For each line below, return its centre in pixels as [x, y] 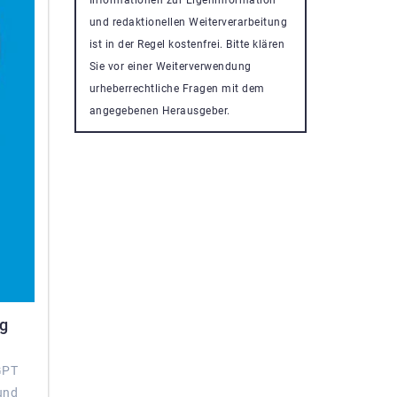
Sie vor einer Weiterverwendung [170, 66]
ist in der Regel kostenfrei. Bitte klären [187, 44]
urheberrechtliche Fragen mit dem [177, 88]
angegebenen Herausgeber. [160, 110]
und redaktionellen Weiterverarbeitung [188, 22]
